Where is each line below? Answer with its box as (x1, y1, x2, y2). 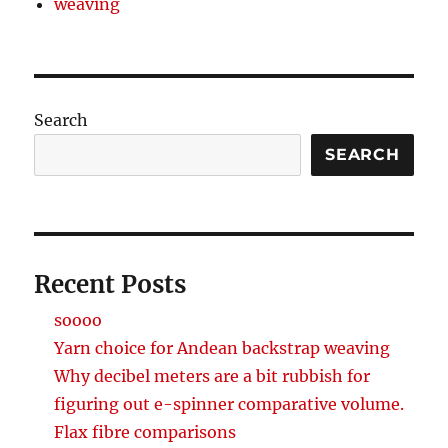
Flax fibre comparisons (54, 421, 237, 442)
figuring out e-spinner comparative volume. (54, 393, 405, 414)
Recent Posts (34, 268, 187, 300)
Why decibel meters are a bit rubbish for (54, 365, 371, 386)
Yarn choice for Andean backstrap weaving (54, 337, 391, 358)
